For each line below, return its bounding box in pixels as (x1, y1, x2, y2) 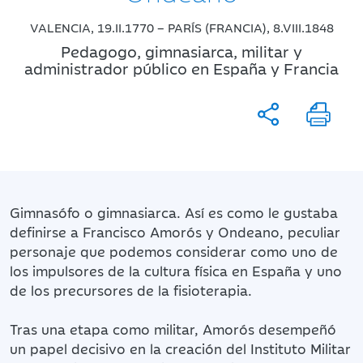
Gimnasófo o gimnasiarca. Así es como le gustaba (10, 202, 338, 222)
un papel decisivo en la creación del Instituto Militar (10, 338, 351, 358)
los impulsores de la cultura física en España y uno (10, 260, 342, 280)
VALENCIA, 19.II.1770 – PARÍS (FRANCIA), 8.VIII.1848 (29, 18, 334, 36)
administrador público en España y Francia (24, 56, 339, 79)
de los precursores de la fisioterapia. (10, 280, 252, 300)
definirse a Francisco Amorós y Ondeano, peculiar (10, 221, 340, 241)
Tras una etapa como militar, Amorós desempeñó (10, 318, 336, 339)
